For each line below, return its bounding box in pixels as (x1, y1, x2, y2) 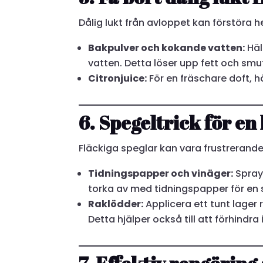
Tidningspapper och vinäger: (88, 166, 234, 180)
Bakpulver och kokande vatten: (88, 41, 245, 55)
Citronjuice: (88, 71, 147, 85)
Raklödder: (88, 197, 144, 211)
